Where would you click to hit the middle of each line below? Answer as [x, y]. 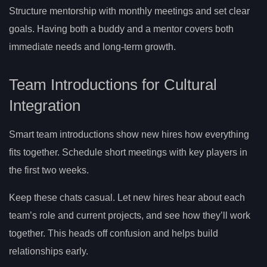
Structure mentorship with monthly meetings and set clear [129, 11]
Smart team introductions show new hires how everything [129, 134]
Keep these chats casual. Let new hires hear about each [127, 197]
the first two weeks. [49, 170]
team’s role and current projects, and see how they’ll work [130, 215]
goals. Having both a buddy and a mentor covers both [121, 29]
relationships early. [49, 251]
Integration [45, 105]
